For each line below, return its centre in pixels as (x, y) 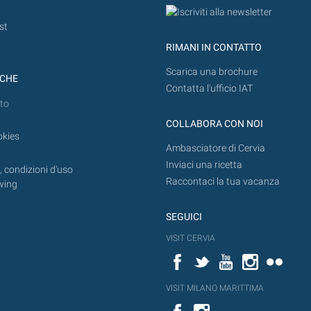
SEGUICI (184, 217)
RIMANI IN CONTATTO (214, 47)
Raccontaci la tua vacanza (223, 181)
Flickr (296, 258)
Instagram (285, 258)
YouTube (257, 258)
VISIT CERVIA (191, 238)
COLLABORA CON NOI (215, 124)
